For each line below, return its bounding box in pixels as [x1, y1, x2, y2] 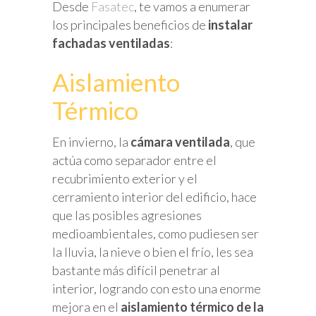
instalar [208, 17, 253, 33]
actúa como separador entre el [52, 152, 217, 169]
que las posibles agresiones [52, 207, 202, 224]
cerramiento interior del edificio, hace [52, 189, 257, 205]
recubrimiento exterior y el [52, 171, 197, 187]
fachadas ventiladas [52, 35, 170, 51]
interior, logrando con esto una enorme [52, 281, 261, 297]
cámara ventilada [130, 134, 230, 150]
